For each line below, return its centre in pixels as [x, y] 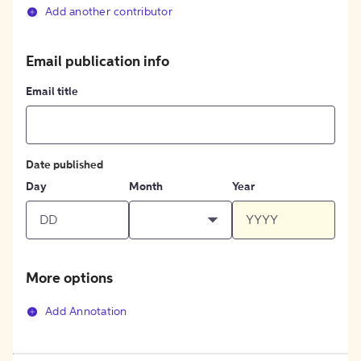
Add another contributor [109, 12]
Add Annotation [86, 311]
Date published [64, 165]
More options [69, 278]
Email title [52, 91]
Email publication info [98, 62]
